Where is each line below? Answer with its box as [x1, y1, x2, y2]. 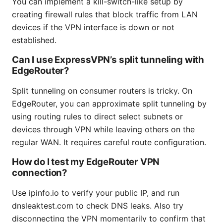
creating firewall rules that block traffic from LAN [12, 9, 198, 20]
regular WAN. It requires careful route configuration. [12, 137, 206, 148]
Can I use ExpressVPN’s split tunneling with [12, 54, 204, 66]
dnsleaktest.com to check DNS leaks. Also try [12, 201, 183, 211]
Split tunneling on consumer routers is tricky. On [12, 86, 192, 96]
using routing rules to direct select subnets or [12, 111, 183, 122]
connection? [12, 167, 67, 179]
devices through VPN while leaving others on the [12, 124, 195, 135]
